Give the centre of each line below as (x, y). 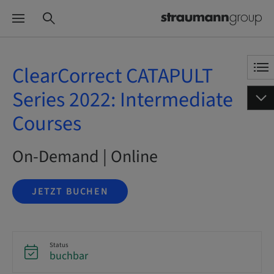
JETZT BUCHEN (70, 191)
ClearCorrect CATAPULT (113, 76)
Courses (47, 124)
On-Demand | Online (85, 157)
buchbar (69, 256)
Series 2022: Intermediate (123, 100)
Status (59, 245)
